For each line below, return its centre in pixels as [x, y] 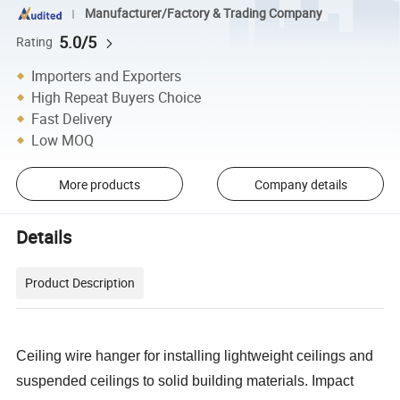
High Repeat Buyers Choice [117, 97]
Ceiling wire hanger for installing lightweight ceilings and [195, 355]
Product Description [80, 282]
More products [99, 184]
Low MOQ [63, 140]
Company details [300, 184]
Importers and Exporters [107, 75]
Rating [35, 42]
